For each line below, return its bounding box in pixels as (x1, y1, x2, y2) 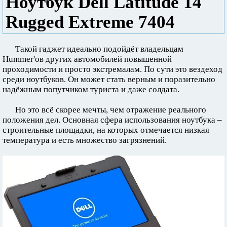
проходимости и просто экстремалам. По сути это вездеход (3, 64, 222, 74)
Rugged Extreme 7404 (6, 12, 175, 31)
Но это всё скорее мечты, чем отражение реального (15, 105, 206, 115)
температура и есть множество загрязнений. (3, 135, 167, 145)
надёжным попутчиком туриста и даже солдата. (3, 85, 179, 94)
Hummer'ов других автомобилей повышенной (3, 54, 172, 64)
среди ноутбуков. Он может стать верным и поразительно (3, 74, 215, 84)
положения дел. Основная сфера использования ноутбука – (3, 115, 222, 125)
